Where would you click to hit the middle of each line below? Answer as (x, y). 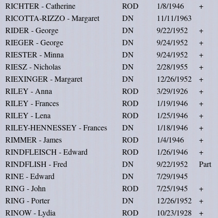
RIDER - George (32, 30)
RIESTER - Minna (35, 54)
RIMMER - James (34, 139)
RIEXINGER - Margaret (44, 79)
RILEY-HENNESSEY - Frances (56, 127)
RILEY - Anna (29, 91)
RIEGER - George (34, 42)
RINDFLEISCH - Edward (46, 152)
